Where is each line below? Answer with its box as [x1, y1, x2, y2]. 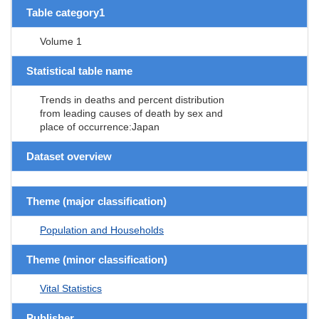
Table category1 [26, 6, 105, 19]
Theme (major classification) [26, 194, 167, 207]
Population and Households [40, 224, 164, 236]
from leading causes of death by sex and [40, 107, 223, 119]
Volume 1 [40, 35, 82, 47]
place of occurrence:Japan [40, 120, 159, 132]
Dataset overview [26, 150, 112, 162]
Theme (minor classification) [26, 253, 167, 266]
